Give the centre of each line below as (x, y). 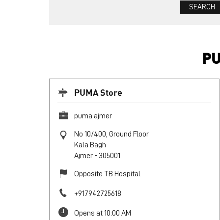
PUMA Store (98, 92)
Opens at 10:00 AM (102, 213)
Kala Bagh (90, 145)
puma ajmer (93, 116)
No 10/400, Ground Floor (111, 134)
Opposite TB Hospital (107, 174)
